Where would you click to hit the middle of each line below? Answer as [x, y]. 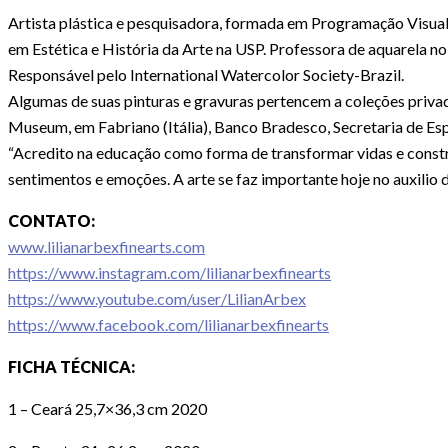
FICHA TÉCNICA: [71, 367]
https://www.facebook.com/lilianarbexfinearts [168, 325]
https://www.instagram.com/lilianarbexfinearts [169, 273]
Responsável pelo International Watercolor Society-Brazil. [206, 75]
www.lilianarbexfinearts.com [106, 247]
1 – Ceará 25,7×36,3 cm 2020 [107, 409]
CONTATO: [51, 221]
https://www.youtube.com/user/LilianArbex [157, 299]
